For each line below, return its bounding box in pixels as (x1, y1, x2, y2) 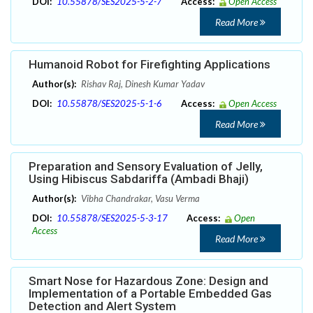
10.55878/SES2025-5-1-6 (57, 98, 162, 110)
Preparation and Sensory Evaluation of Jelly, (29, 159, 263, 174)
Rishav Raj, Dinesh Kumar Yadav (79, 78, 205, 90)
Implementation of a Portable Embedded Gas (29, 286, 272, 301)
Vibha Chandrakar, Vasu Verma (79, 193, 200, 205)
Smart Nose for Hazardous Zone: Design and (29, 274, 268, 289)
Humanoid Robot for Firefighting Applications (29, 57, 270, 72)
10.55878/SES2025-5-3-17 (57, 212, 168, 224)
